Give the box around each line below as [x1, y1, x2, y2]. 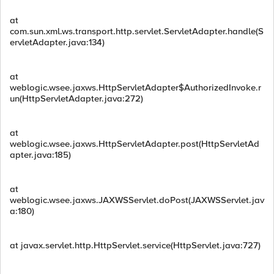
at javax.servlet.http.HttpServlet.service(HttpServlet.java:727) [10, 240, 261, 251]
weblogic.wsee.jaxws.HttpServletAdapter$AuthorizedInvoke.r [10, 82, 261, 93]
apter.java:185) [10, 149, 71, 160]
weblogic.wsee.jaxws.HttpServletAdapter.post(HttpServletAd [10, 138, 259, 149]
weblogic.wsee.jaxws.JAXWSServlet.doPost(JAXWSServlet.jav [10, 194, 264, 206]
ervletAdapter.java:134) [10, 37, 105, 48]
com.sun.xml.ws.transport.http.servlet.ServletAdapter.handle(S [10, 26, 264, 37]
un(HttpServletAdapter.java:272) [10, 93, 143, 104]
